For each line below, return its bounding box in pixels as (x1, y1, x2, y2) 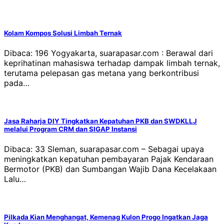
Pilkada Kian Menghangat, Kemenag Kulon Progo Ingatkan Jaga (4, 213, 208, 221)
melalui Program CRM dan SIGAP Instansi (4, 125, 137, 133)
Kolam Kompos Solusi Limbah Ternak (4, 28, 122, 37)
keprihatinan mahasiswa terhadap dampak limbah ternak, (4, 57, 220, 68)
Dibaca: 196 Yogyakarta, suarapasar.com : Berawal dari (4, 47, 213, 58)
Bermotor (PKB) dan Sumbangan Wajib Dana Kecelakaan (4, 164, 216, 174)
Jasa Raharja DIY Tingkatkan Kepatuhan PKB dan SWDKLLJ (4, 117, 197, 125)
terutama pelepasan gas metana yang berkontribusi (4, 67, 199, 78)
